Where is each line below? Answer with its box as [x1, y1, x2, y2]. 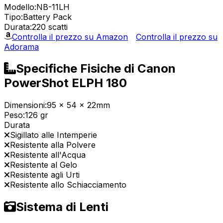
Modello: [4, 1, 36, 12]
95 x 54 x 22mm [47, 100, 110, 111]
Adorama [4, 41, 39, 52]
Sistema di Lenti [16, 200, 109, 215]
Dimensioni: [4, 100, 47, 111]
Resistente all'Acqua [10, 150, 86, 160]
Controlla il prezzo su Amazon [12, 31, 128, 42]
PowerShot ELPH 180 [4, 76, 127, 91]
